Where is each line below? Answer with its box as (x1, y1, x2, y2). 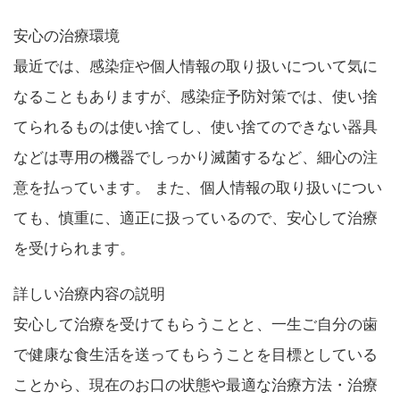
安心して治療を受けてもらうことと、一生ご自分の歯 (13, 315, 378, 333)
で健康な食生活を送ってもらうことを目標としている (13, 346, 378, 363)
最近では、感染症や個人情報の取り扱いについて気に (13, 57, 378, 75)
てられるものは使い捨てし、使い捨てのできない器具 (13, 118, 378, 136)
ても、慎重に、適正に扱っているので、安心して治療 (13, 209, 378, 227)
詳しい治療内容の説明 (13, 285, 165, 303)
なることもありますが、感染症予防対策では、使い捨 (13, 87, 378, 105)
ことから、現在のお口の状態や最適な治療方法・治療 (13, 376, 378, 394)
